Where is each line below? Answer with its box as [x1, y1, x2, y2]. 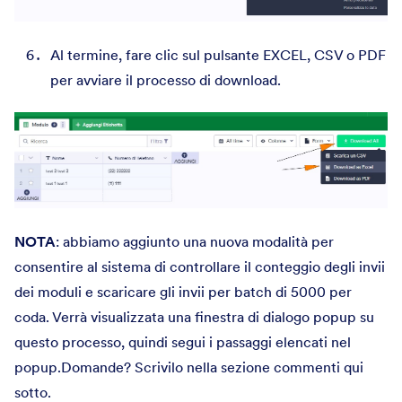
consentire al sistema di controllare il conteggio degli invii [14, 257, 385, 275]
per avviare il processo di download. [50, 70, 281, 89]
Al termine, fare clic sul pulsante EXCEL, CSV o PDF [50, 45, 386, 64]
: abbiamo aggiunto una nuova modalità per [56, 232, 334, 250]
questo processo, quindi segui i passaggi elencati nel [14, 332, 351, 351]
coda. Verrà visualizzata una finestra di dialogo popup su [14, 307, 374, 326]
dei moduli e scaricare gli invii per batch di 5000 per [14, 282, 352, 301]
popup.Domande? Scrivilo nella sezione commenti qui [14, 357, 363, 376]
